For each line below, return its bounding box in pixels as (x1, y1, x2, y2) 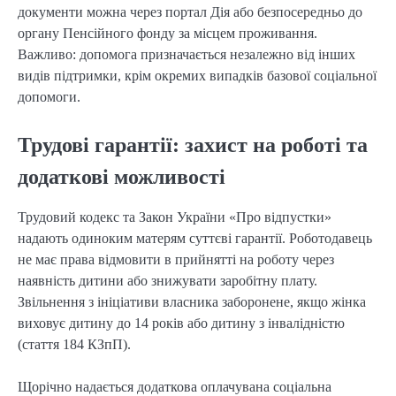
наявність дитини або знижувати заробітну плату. (18, 273, 317, 289)
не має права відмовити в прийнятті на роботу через (18, 252, 334, 268)
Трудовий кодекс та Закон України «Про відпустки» (18, 209, 331, 225)
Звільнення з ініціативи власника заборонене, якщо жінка (18, 294, 366, 310)
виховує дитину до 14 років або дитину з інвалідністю (18, 316, 345, 331)
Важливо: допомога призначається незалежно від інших (18, 46, 355, 62)
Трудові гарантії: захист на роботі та (18, 133, 368, 156)
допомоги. (18, 88, 80, 104)
